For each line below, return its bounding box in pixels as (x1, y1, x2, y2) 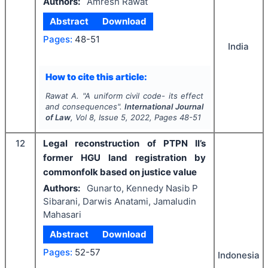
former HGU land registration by (43, 152, 206, 164)
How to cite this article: (45, 71, 147, 83)
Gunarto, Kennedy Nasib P (86, 182, 198, 194)
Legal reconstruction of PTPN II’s (43, 138, 206, 150)
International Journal (124, 102, 204, 112)
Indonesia (217, 249, 260, 261)
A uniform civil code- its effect (85, 91, 204, 101)
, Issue (93, 112, 121, 123)
